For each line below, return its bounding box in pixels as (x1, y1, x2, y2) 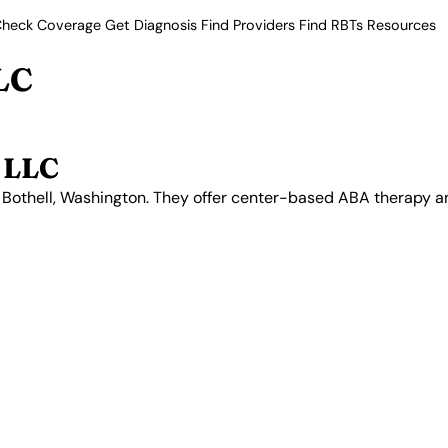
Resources (367, 15, 436, 34)
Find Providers (201, 15, 295, 34)
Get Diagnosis (105, 15, 197, 34)
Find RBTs (299, 15, 363, 34)
